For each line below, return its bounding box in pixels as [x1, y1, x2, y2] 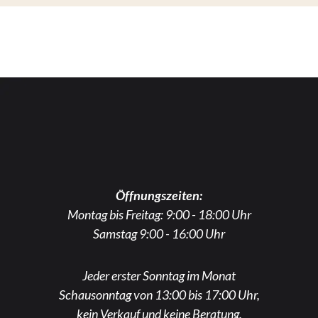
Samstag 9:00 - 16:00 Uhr [93, 226, 225, 242]
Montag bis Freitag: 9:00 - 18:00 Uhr [67, 207, 251, 223]
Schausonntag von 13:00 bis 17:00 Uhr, [58, 287, 260, 303]
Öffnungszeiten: [116, 187, 202, 204]
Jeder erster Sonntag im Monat [82, 268, 236, 284]
